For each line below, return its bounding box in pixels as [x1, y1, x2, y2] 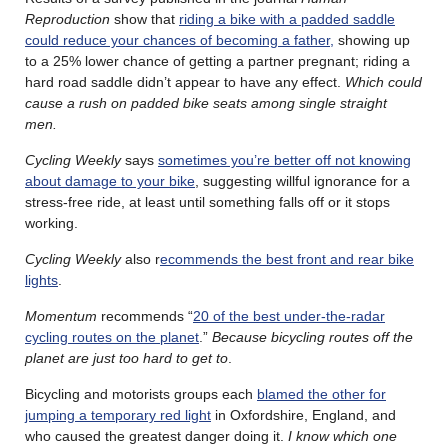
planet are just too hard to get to [25, 349, 228, 366]
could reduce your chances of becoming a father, [25, 31, 334, 48]
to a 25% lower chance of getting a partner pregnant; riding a [25, 52, 410, 69]
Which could [345, 73, 422, 90]
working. [25, 214, 78, 231]
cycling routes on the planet [25, 328, 199, 345]
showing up [334, 31, 410, 48]
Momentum [25, 307, 97, 324]
